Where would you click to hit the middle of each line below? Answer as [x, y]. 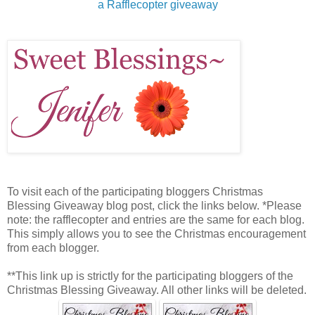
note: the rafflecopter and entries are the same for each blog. [156, 219]
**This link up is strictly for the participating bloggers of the [150, 276]
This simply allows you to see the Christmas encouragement [156, 233]
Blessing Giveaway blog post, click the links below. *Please [154, 205]
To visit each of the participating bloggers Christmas [135, 191]
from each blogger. [53, 247]
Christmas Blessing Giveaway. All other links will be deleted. [157, 290]
